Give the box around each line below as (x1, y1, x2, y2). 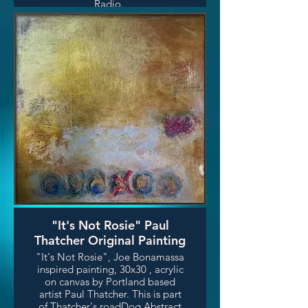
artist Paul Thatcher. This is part (38, 287, 181, 301)
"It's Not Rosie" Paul (51, 217, 169, 234)
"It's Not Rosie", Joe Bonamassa (36, 250, 184, 264)
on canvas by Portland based (45, 275, 175, 289)
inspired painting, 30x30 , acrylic (36, 263, 184, 276)
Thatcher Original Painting (34, 232, 186, 249)
